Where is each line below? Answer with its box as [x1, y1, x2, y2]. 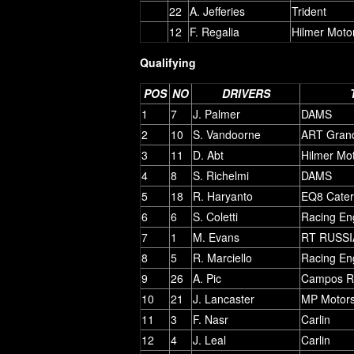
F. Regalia [190, 23, 239, 40]
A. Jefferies [190, 2, 245, 19]
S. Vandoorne [193, 126, 261, 142]
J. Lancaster [193, 290, 254, 307]
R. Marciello [193, 249, 252, 265]
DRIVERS [221, 85, 270, 101]
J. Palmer [193, 105, 240, 122]
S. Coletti [193, 208, 238, 224]
